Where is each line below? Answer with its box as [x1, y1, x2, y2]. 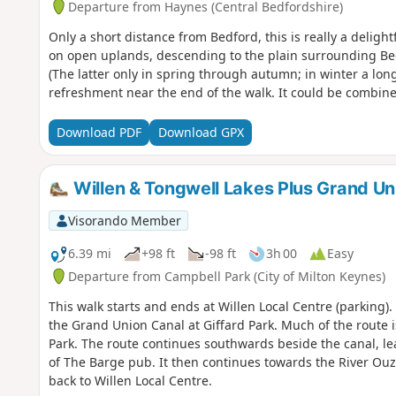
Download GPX [157, 124, 244, 141]
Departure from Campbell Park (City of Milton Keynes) [67, 267, 385, 285]
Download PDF [56, 124, 141, 141]
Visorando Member [67, 211, 181, 229]
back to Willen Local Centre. [48, 371, 212, 389]
